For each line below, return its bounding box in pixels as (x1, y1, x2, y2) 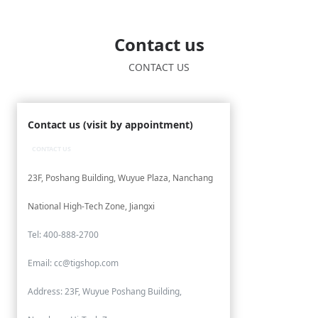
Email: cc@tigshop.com (28, 257, 119, 269)
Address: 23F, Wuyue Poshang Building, (28, 285, 182, 297)
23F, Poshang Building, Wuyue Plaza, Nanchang (28, 172, 213, 184)
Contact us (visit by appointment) (28, 118, 193, 131)
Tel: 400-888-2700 (28, 229, 99, 241)
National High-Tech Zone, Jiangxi (28, 200, 155, 212)
